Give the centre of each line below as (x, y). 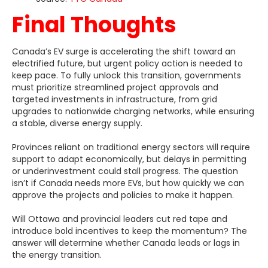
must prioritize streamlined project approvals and (115, 87)
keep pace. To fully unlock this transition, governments (127, 75)
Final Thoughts (94, 25)
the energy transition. (57, 255)
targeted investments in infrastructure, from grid (115, 99)
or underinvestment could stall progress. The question (125, 171)
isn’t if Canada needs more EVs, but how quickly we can (128, 183)
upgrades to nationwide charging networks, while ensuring (133, 111)
